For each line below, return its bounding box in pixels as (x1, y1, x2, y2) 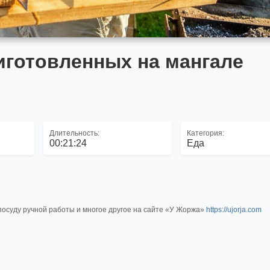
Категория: (187, 129, 225, 137)
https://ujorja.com (206, 205, 262, 214)
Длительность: (49, 129, 99, 137)
